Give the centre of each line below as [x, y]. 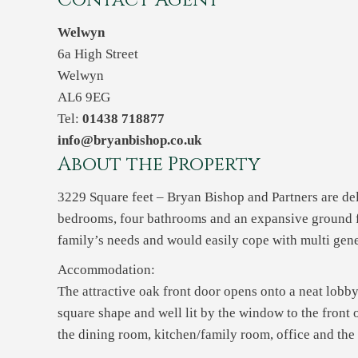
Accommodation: [106, 270]
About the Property [159, 165]
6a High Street [98, 54]
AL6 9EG [84, 97]
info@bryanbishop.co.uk [129, 140]
